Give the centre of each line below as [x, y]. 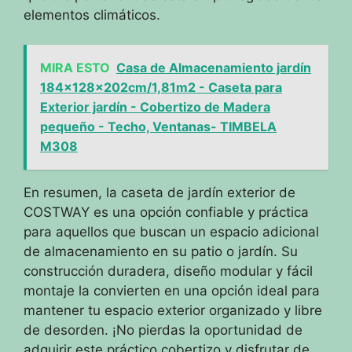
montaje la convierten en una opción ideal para [172, 291]
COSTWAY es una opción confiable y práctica [166, 212]
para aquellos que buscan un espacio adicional [171, 232]
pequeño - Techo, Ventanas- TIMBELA [158, 126]
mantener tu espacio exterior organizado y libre [173, 310]
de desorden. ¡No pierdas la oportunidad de [163, 330]
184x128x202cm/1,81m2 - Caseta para [161, 87]
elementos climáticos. [92, 15]
